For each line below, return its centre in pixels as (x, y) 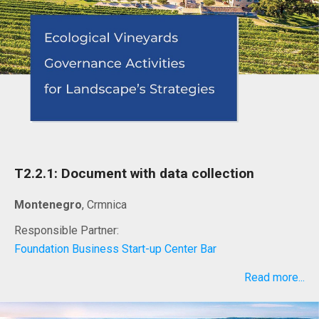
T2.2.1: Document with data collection (134, 174)
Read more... (274, 278)
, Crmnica (104, 205)
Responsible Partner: (67, 231)
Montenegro (48, 205)
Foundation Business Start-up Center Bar (115, 249)
